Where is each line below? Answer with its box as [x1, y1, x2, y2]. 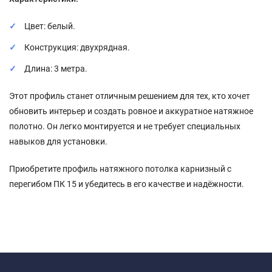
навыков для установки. [9, 136, 107, 146]
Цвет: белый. [24, 21, 75, 31]
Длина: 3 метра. [24, 63, 87, 73]
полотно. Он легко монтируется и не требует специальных [9, 121, 240, 131]
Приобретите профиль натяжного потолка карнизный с [9, 163, 231, 174]
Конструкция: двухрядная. [24, 42, 130, 52]
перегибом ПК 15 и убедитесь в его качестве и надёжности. [9, 178, 244, 189]
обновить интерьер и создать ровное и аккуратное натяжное [9, 106, 253, 116]
